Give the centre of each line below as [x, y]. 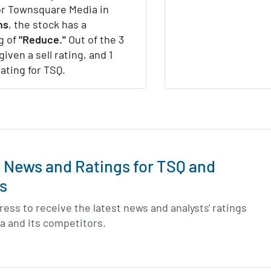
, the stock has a [47, 24]
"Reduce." [42, 40]
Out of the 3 [95, 40]
